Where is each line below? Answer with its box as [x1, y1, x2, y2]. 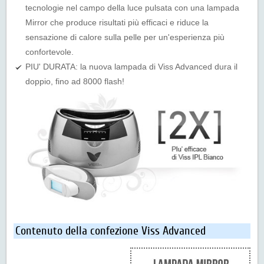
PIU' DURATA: [25, 62, 78, 71]
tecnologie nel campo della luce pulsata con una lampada [25, 3, 239, 12]
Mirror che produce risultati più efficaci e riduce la [25, 18, 209, 27]
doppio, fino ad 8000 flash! [25, 77, 124, 86]
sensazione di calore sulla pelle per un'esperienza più [25, 32, 225, 42]
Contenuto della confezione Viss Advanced [15, 224, 206, 238]
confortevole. [25, 47, 74, 57]
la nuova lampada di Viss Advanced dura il [78, 62, 237, 71]
